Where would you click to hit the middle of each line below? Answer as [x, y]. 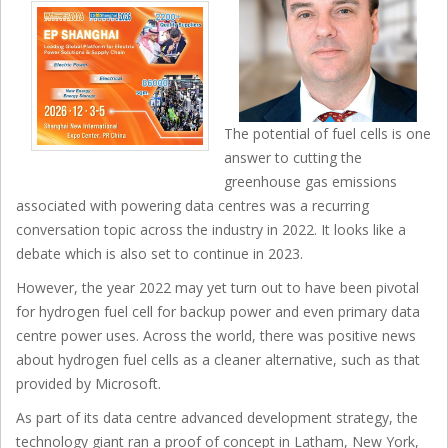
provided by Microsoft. [88, 383]
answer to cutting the [293, 157]
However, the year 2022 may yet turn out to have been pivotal [217, 287]
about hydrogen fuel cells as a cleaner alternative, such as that [218, 359]
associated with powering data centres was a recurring [192, 205]
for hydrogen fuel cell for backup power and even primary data [218, 311]
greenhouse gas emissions [310, 181]
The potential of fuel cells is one [327, 133]
